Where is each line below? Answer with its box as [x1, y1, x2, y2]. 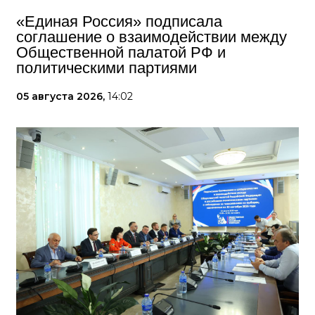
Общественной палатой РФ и [16, 44, 226, 62]
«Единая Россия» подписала [16, 13, 222, 31]
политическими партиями [16, 59, 197, 77]
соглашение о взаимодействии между [16, 28, 287, 46]
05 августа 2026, [16, 90, 108, 103]
